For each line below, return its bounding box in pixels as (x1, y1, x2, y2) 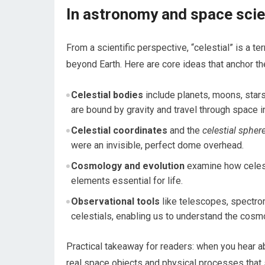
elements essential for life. (70, 174, 183, 186)
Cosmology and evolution (70, 160, 185, 172)
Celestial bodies (70, 89, 143, 101)
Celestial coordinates (70, 124, 167, 136)
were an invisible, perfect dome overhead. (70, 139, 244, 151)
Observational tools (70, 195, 160, 207)
